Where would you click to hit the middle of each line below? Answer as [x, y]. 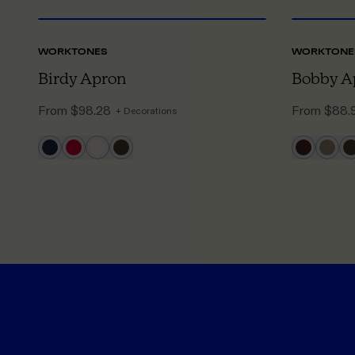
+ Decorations [146, 111]
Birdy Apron [82, 78]
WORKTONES [73, 52]
